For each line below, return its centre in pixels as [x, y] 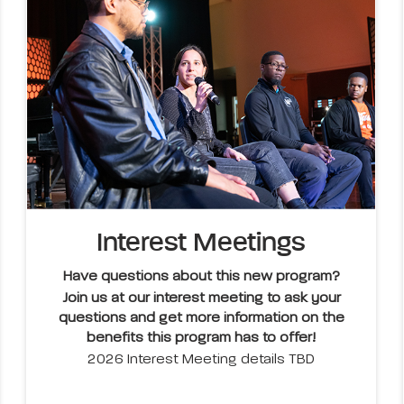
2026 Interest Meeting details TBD [202, 360]
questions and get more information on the [201, 319]
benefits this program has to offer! [202, 339]
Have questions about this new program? [201, 277]
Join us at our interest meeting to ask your [201, 299]
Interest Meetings [202, 244]
